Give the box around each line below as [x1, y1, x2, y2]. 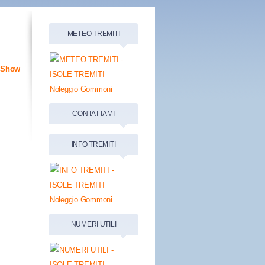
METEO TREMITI [67, 30, 120, 38]
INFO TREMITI [71, 140, 116, 148]
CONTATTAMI [72, 109, 115, 118]
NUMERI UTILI [70, 220, 117, 228]
